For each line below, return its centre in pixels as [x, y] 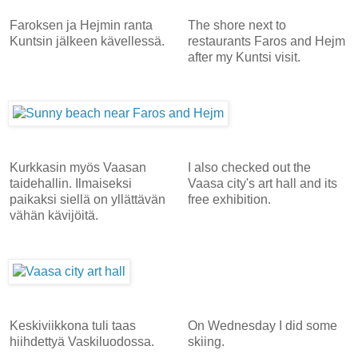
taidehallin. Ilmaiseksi [71, 183]
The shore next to [237, 25]
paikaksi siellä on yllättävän [88, 199]
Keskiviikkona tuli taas [73, 325]
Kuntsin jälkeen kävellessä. [89, 41]
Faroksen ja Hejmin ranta [81, 25]
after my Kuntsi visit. [244, 57]
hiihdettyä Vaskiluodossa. [82, 341]
